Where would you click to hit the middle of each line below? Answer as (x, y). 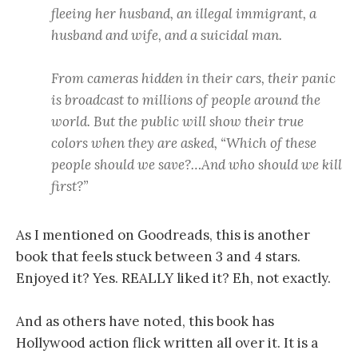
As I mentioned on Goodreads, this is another (163, 235)
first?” (70, 187)
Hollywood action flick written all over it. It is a (167, 343)
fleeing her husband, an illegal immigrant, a (184, 14)
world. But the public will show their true (177, 122)
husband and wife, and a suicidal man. (167, 36)
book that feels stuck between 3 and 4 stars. (158, 257)
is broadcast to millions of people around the (186, 100)
